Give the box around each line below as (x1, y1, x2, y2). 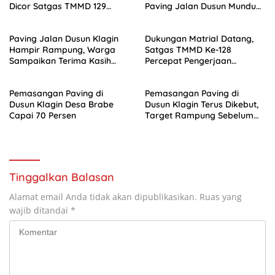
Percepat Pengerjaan (145, 55, 231, 67)
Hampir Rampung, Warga (9, 44, 115, 56)
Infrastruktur (145, 66, 198, 78)
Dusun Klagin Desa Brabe (9, 99, 114, 110)
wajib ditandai (9, 204, 71, 217)
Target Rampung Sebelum (145, 110, 254, 122)
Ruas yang (199, 191, 242, 203)
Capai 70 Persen (9, 110, 76, 122)
